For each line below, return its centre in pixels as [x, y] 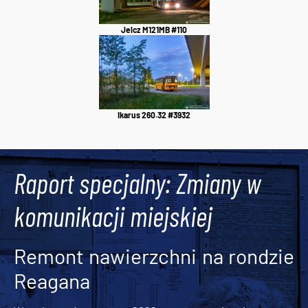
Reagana [52, 280]
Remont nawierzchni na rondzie [154, 255]
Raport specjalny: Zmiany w [137, 183]
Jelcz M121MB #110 [154, 29]
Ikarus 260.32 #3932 [154, 114]
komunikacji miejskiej [113, 216]
